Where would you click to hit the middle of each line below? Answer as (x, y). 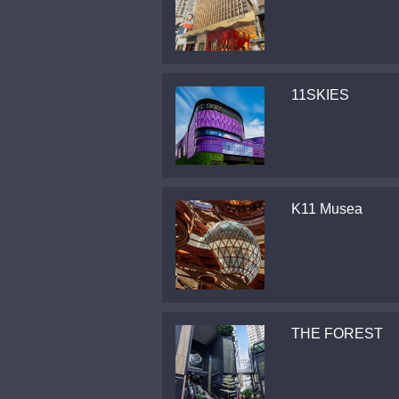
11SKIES (320, 95)
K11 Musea (327, 209)
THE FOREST (337, 334)
